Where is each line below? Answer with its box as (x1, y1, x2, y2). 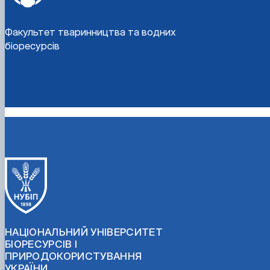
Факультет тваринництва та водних (5, 25, 176, 38)
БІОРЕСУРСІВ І (5, 237, 78, 250)
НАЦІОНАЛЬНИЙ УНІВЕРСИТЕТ (5, 225, 163, 238)
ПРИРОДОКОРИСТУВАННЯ (5, 250, 142, 262)
